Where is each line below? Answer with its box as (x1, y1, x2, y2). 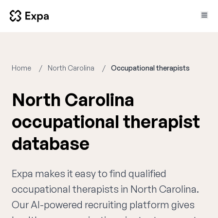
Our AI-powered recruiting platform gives (12, 199, 195, 211)
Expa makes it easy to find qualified (12, 167, 166, 180)
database (12, 132, 90, 154)
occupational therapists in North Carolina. (12, 183, 199, 195)
